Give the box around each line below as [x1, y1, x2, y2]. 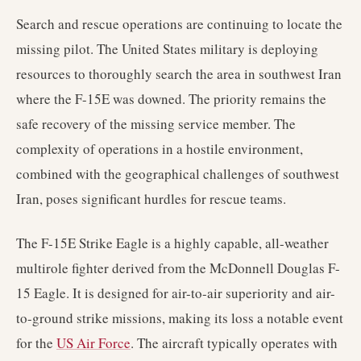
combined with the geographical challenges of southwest [16, 164, 339, 183]
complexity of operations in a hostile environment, [16, 139, 303, 158]
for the [16, 334, 56, 352]
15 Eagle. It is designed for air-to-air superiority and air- [16, 284, 335, 302]
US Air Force [56, 334, 131, 352]
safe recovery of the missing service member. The [16, 114, 296, 133]
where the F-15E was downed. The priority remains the [16, 89, 326, 108]
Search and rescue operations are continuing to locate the [16, 15, 342, 33]
